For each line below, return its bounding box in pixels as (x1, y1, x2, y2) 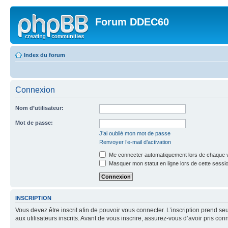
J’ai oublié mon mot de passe (99, 130, 170, 136)
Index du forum (24, 52, 65, 58)
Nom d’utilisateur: (15, 105, 64, 111)
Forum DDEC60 (95, 16, 169, 27)
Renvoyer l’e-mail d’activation (99, 139, 171, 145)
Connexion (15, 85, 55, 94)
